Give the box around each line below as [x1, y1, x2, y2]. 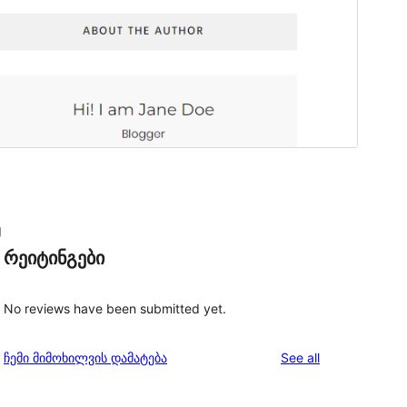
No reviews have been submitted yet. [4, 300, 226, 316]
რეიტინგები [4, 247, 104, 270]
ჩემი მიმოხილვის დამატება [4, 349, 167, 365]
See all [281, 349, 320, 365]
